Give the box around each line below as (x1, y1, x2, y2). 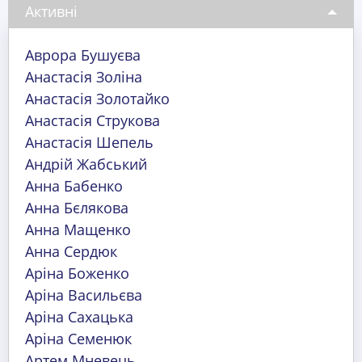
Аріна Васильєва (25, 285, 142, 305)
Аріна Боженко (25, 263, 129, 284)
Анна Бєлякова (25, 198, 128, 218)
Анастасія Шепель (25, 133, 154, 153)
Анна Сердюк (25, 242, 117, 262)
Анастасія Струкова (25, 111, 160, 131)
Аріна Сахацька (25, 307, 133, 327)
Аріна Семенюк (25, 329, 132, 349)
